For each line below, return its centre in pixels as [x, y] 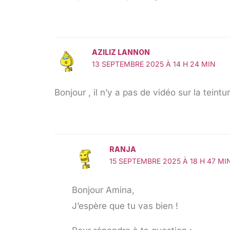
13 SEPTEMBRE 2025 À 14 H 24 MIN [154, 64]
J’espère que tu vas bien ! [125, 206]
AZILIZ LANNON [121, 52]
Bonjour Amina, [103, 190]
